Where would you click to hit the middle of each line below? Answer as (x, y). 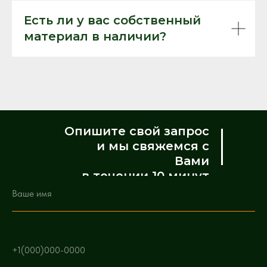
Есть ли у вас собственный (112, 20)
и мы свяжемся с (153, 146)
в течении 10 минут (145, 176)
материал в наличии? (95, 36)
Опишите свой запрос (137, 131)
